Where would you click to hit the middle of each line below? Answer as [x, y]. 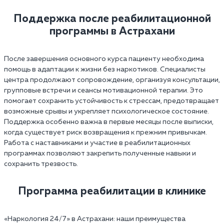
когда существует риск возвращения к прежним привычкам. [105, 132]
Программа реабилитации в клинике [112, 191]
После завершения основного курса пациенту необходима [104, 59]
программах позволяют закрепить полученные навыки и [100, 153]
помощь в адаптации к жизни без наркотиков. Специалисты [105, 69]
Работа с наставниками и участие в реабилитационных [97, 143]
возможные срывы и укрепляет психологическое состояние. [106, 111]
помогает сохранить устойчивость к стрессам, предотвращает [111, 101]
